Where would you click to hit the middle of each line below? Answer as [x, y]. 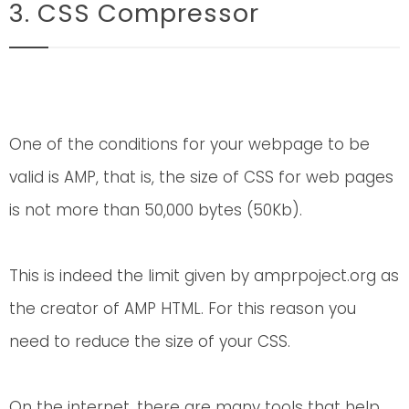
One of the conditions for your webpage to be [189, 144]
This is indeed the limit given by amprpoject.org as [204, 275]
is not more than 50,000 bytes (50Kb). [156, 210]
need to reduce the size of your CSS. [150, 341]
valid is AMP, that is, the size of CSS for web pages [201, 177]
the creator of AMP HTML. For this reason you [183, 308]
